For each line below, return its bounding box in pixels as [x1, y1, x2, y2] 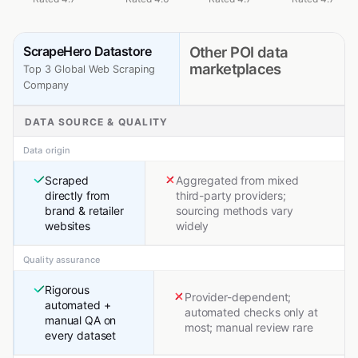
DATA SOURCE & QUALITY [25, 116, 169, 129]
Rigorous [45, 283, 89, 297]
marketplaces [189, 60, 281, 78]
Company [23, 79, 69, 92]
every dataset [45, 328, 117, 343]
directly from [45, 189, 110, 203]
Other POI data [189, 43, 288, 62]
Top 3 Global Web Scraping [23, 63, 155, 76]
